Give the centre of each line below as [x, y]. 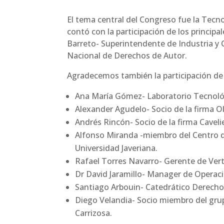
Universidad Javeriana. [116, 148]
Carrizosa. [94, 213]
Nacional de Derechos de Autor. [127, 55]
